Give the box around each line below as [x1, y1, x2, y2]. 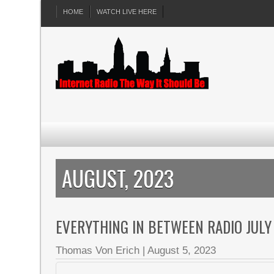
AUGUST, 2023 [62, 162, 174, 194]
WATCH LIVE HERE [97, 8, 157, 15]
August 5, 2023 [147, 245, 217, 256]
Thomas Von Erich [56, 245, 140, 256]
